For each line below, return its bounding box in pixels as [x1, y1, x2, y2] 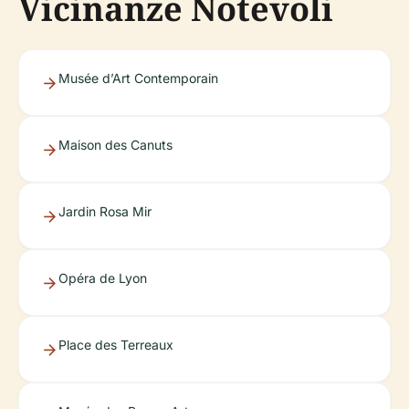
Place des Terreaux [58, 336, 173, 352]
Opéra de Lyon [58, 269, 147, 286]
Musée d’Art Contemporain [58, 69, 218, 86]
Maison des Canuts [58, 136, 173, 152]
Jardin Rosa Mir [58, 203, 152, 219]
